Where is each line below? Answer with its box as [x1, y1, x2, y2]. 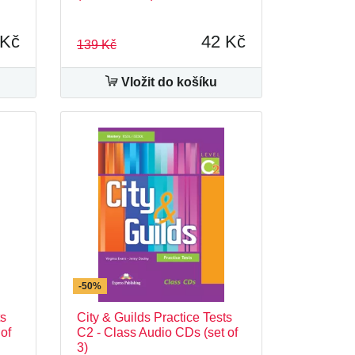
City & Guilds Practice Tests [77, 311, 232, 324]
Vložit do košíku [118, 75, 217, 89]
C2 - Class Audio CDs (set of [77, 326, 238, 339]
